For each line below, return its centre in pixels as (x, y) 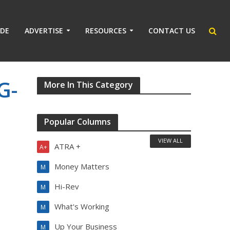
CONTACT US (172, 31)
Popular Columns (78, 122)
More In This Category (89, 85)
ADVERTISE (44, 31)
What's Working (82, 206)
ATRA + (68, 146)
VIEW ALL (171, 140)
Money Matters (82, 166)
